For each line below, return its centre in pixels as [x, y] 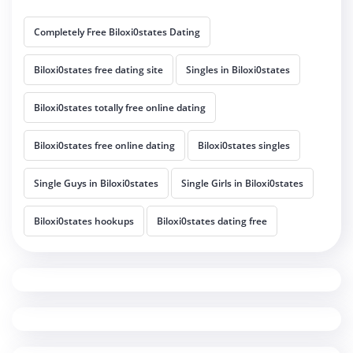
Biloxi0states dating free [212, 221]
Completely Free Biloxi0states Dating [117, 32]
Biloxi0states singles [244, 146]
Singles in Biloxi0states [238, 70]
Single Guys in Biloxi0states [96, 184]
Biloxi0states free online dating [104, 146]
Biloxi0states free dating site [98, 70]
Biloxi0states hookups [84, 221]
